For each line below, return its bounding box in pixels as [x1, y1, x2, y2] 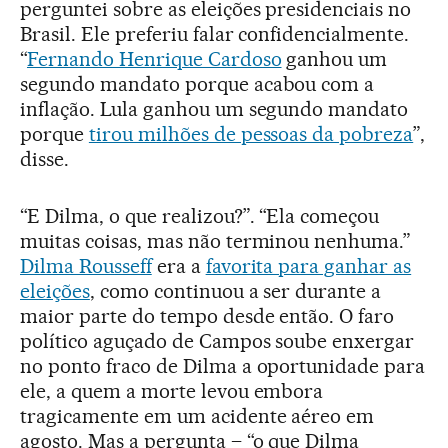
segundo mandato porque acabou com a [20, 72, 375, 96]
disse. [20, 147, 69, 171]
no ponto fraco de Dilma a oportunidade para [20, 354, 426, 378]
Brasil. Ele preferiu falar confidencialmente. [20, 22, 410, 46]
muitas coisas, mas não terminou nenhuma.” [20, 229, 412, 253]
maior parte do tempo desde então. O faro [20, 304, 395, 328]
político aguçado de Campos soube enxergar [20, 329, 415, 353]
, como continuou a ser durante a [89, 279, 382, 303]
